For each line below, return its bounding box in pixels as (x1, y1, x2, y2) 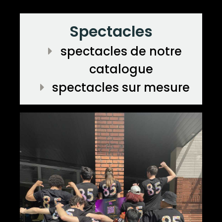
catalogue (89, 60, 153, 77)
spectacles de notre (60, 43, 182, 59)
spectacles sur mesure (52, 79, 190, 96)
